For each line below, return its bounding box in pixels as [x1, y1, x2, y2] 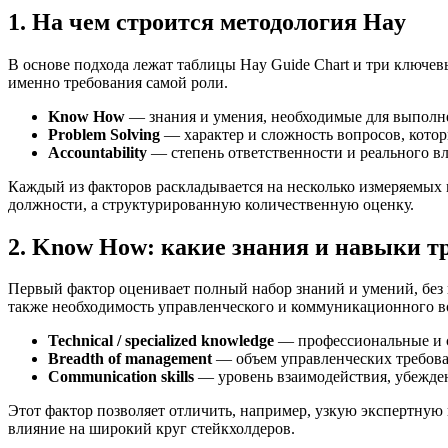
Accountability [48, 143, 147, 161]
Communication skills [48, 368, 194, 386]
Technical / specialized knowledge [48, 332, 274, 350]
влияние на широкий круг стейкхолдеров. [8, 420, 295, 438]
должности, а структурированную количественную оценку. [8, 195, 414, 213]
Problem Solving [48, 125, 160, 143]
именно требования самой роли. [8, 73, 228, 91]
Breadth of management [48, 350, 212, 368]
